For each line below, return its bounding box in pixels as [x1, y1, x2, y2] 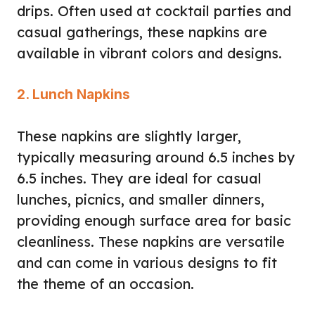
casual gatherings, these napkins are [17, 22, 267, 41]
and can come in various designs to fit [17, 253, 277, 271]
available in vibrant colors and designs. [17, 44, 282, 62]
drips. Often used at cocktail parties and [17, 1, 291, 20]
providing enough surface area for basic [17, 211, 291, 229]
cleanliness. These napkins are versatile [17, 232, 285, 250]
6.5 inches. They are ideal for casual [17, 169, 262, 187]
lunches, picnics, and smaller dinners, [17, 190, 264, 208]
